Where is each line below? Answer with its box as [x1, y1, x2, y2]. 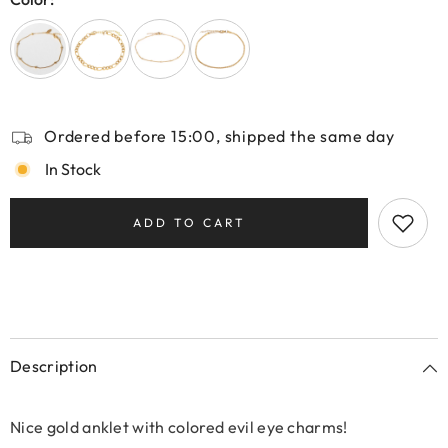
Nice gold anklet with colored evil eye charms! [10, 417, 348, 437]
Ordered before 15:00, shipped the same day [44, 126, 395, 146]
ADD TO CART [132, 215, 246, 230]
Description [10, 356, 98, 376]
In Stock [45, 159, 101, 179]
